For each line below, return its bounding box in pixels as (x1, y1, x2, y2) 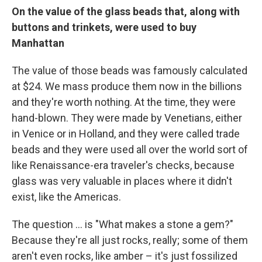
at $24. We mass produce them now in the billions (12, 80, 242, 93)
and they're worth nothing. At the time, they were (12, 96, 236, 109)
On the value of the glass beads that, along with (12, 5, 240, 18)
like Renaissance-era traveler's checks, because (12, 159, 235, 172)
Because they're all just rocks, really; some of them (12, 234, 248, 247)
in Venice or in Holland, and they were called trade (12, 127, 240, 140)
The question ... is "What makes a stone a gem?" (12, 218, 233, 231)
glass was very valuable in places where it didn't (12, 175, 232, 188)
